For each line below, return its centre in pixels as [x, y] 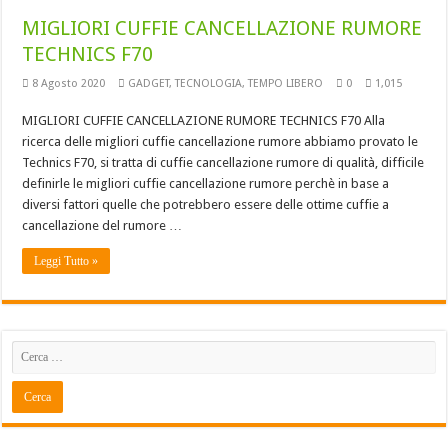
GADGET [149, 83]
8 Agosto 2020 [69, 83]
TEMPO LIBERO [286, 83]
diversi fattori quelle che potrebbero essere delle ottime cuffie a [206, 204]
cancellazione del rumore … [102, 225]
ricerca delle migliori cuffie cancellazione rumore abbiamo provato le [220, 141]
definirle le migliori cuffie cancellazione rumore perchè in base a [206, 183]
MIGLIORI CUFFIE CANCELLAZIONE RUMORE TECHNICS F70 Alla [204, 120]
